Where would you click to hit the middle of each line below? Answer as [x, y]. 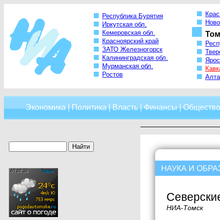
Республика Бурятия [133, 16]
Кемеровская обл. [129, 33]
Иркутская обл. [124, 25]
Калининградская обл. [135, 58]
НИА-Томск [185, 208]
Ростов [112, 75]
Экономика [46, 107]
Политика [89, 107]
